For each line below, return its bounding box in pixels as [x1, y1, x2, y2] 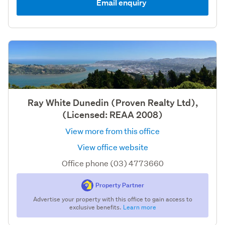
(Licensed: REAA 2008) [62, 108, 163, 121]
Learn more [123, 202, 156, 211]
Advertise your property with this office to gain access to [33, 194, 192, 203]
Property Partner [95, 180, 144, 189]
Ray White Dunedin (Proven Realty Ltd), [27, 96, 198, 108]
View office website [77, 141, 148, 152]
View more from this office [65, 125, 160, 136]
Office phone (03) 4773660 [61, 157, 164, 168]
